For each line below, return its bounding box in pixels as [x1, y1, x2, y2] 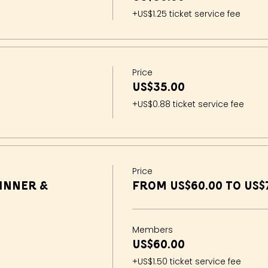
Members [132, 224, 173, 236]
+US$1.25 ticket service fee [132, 8, 240, 20]
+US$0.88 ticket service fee [132, 98, 244, 111]
